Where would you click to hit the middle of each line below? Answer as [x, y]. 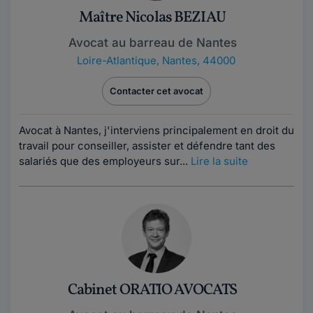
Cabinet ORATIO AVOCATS [152, 290]
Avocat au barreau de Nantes [152, 43]
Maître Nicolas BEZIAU [152, 18]
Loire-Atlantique [116, 60]
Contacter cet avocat [156, 91]
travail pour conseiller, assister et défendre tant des [147, 146]
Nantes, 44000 [198, 60]
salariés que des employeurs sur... [105, 161]
